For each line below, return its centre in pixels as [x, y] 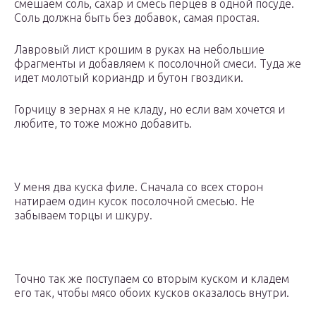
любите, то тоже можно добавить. [103, 124]
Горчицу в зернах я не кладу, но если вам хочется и [150, 110]
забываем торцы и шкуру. [83, 215]
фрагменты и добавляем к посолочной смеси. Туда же [158, 64]
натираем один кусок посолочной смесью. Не [134, 201]
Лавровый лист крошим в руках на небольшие [139, 50]
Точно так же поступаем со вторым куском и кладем [152, 279]
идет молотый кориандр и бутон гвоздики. [129, 78]
